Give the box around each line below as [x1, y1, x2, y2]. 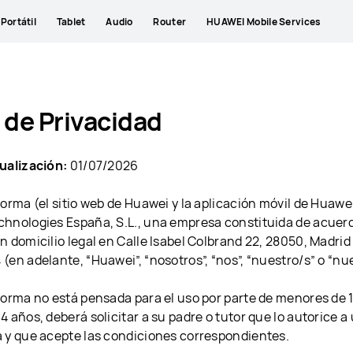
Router [153, 14, 187, 28]
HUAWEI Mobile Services [206, 14, 321, 28]
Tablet [56, 14, 86, 28]
